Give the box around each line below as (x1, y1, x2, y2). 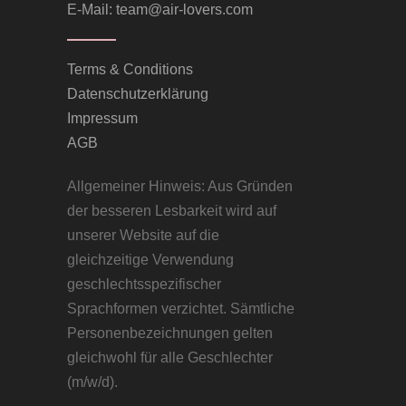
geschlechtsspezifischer (66, 276, 221, 292)
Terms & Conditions (66, 62, 193, 77)
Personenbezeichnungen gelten (66, 325, 273, 341)
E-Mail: (66, 2, 116, 17)
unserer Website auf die (66, 227, 219, 243)
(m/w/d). (66, 374, 118, 390)
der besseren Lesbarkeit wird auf (66, 203, 276, 218)
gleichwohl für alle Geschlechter (66, 350, 273, 365)
